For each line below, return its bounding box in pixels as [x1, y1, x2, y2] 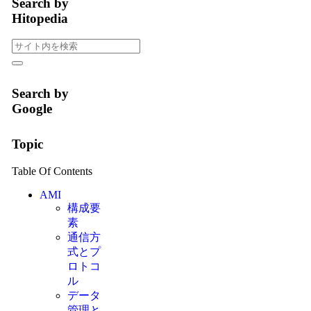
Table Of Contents [11, 165, 92, 177]
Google [11, 101, 52, 117]
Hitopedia [11, 10, 68, 26]
